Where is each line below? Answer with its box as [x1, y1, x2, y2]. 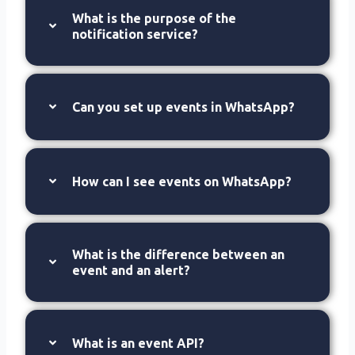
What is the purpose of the [72, 10, 237, 25]
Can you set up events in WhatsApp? [72, 99, 296, 114]
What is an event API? [72, 335, 205, 350]
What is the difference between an [72, 246, 285, 261]
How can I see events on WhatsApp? [72, 174, 292, 189]
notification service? [72, 26, 199, 41]
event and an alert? [72, 262, 191, 277]
